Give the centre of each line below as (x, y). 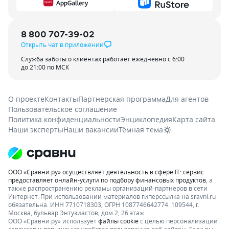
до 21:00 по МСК (45, 67)
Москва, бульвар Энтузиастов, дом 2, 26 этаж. (77, 212)
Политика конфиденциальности (64, 119)
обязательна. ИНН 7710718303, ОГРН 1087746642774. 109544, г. (104, 204)
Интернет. (24, 196)
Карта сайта (194, 119)
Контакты (61, 99)
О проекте (26, 99)
